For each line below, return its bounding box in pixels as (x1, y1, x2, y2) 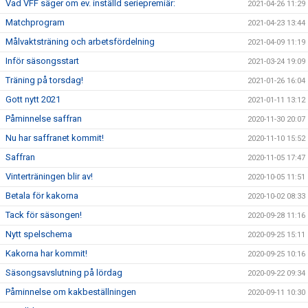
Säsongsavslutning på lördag (5, 267, 122, 278)
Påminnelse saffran (5, 113, 82, 124)
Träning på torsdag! (5, 75, 83, 85)
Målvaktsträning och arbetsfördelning (5, 36, 155, 47)
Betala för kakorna (5, 190, 78, 201)
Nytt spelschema (5, 229, 72, 239)
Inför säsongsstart (5, 56, 79, 66)
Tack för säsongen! (5, 210, 82, 220)
